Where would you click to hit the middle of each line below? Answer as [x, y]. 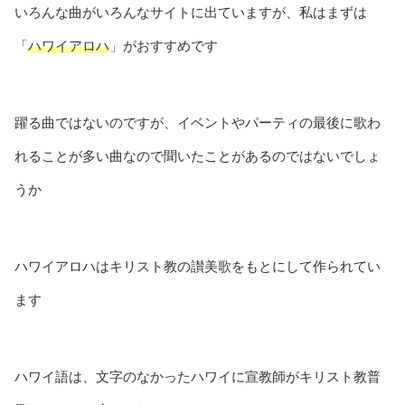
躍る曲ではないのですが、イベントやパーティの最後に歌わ [198, 123]
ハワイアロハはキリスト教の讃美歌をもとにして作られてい [198, 267]
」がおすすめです [164, 46]
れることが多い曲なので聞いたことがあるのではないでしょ [198, 156]
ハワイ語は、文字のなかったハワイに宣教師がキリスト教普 [198, 377]
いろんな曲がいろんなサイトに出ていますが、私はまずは [191, 13]
